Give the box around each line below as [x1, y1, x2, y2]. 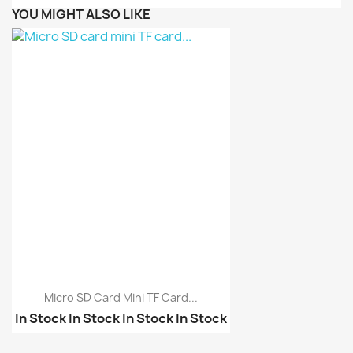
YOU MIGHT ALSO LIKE [12, 5, 150, 23]
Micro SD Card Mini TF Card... [44, 290, 198, 306]
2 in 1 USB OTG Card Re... [26, 336, 147, 351]
